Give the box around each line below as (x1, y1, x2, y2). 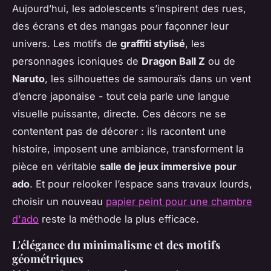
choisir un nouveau (12, 195, 106, 208)
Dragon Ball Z (142, 55, 205, 68)
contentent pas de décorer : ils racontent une (12, 125, 226, 138)
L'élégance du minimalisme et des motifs (12, 237, 221, 253)
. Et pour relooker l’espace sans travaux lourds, (30, 178, 252, 191)
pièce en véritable (12, 160, 100, 173)
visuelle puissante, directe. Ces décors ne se (12, 108, 226, 120)
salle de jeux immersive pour (100, 160, 237, 173)
